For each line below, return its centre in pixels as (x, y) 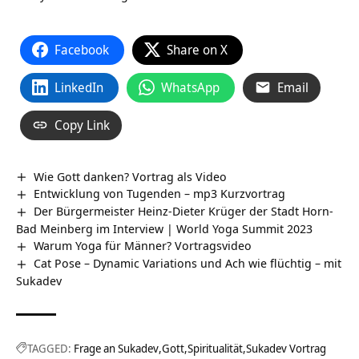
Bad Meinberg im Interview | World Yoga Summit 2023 (164, 229)
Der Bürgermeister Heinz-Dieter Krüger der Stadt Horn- (184, 211)
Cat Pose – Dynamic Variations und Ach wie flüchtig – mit (188, 263)
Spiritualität (215, 349)
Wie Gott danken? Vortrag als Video (131, 176)
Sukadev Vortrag (286, 349)
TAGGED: (49, 349)
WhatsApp (190, 87)
